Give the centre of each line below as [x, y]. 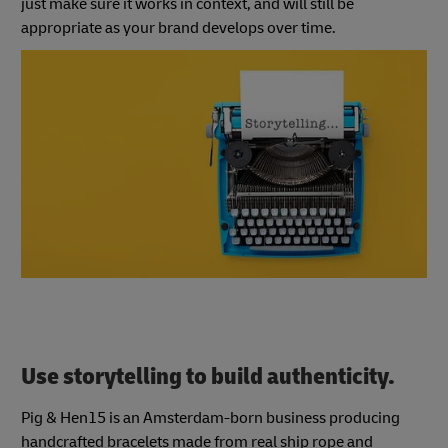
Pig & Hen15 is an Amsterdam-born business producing [210, 418]
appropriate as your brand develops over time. [178, 27]
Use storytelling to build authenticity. [208, 377]
